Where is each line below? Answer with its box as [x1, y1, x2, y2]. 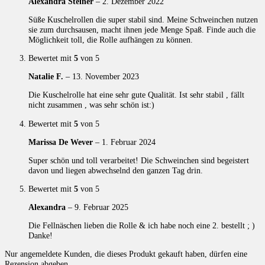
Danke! [28, 230, 53, 240]
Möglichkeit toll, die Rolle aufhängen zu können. [28, 35, 193, 45]
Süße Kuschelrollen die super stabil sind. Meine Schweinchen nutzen [28, 15, 258, 25]
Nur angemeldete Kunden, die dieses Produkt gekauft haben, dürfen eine [5, 249, 247, 259]
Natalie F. [28, 72, 66, 82]
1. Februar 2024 [102, 137, 156, 147]
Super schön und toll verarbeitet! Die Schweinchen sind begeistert [28, 155, 249, 165]
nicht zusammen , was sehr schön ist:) [28, 100, 154, 110]
